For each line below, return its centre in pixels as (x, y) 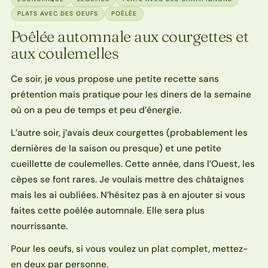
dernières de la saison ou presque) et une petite (116, 148)
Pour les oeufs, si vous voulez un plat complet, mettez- (129, 249)
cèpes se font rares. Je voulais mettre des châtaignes (127, 179)
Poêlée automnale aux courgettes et (130, 36)
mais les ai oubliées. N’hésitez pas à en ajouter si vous (128, 195)
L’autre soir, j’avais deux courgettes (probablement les (129, 133)
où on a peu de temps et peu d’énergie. (96, 110)
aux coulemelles (65, 53)
